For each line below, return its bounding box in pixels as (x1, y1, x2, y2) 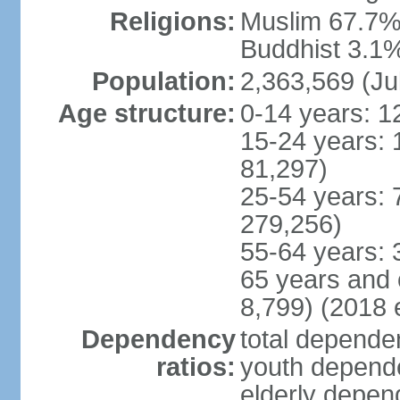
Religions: (109, 7, 236, 36)
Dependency (80, 325, 236, 354)
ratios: (155, 353, 236, 381)
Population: (91, 67, 236, 96)
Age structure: (57, 99, 236, 128)
